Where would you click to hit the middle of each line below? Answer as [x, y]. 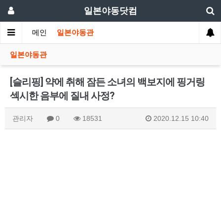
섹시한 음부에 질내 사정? [62, 96]
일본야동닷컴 [110, 11]
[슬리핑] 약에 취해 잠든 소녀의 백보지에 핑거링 [107, 82]
